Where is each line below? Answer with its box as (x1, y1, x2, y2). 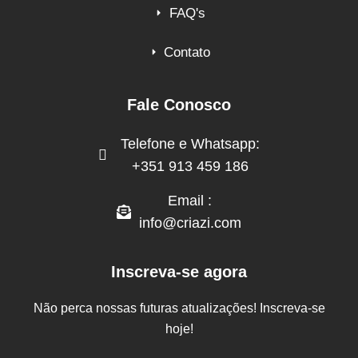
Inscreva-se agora (110, 262, 247, 280)
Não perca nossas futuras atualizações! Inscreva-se (33, 300, 325, 315)
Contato (164, 44, 210, 60)
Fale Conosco (126, 95, 231, 113)
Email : (168, 192, 213, 209)
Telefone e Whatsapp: (120, 135, 260, 152)
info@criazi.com (138, 214, 241, 231)
